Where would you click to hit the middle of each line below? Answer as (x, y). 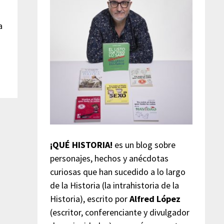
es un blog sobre (144, 144)
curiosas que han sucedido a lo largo (117, 171)
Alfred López (155, 198)
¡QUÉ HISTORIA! (81, 144)
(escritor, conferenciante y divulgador (119, 212)
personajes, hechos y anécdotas (109, 158)
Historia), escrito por (89, 198)
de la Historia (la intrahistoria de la (114, 185)
